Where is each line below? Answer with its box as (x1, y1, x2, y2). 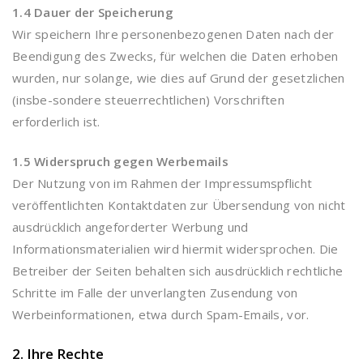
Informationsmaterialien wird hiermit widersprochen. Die (12, 241, 339, 257)
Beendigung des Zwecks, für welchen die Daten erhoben (12, 48, 339, 64)
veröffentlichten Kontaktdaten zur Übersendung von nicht (12, 197, 346, 213)
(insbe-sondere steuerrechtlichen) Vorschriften (12, 92, 284, 108)
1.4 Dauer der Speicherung (12, 4, 173, 20)
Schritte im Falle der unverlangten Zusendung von (12, 284, 298, 301)
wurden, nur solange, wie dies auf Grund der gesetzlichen (12, 70, 345, 86)
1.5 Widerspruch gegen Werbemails (12, 153, 228, 169)
